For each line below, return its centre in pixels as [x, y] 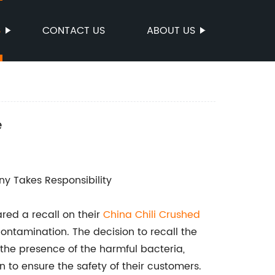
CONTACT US [74, 31]
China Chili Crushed [152, 215]
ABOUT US [171, 31]
